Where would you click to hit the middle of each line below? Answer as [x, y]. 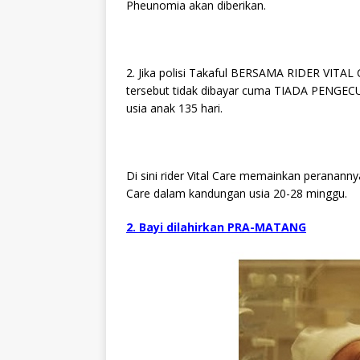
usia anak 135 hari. [174, 108]
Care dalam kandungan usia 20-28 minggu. [237, 193]
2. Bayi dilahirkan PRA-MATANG [216, 227]
